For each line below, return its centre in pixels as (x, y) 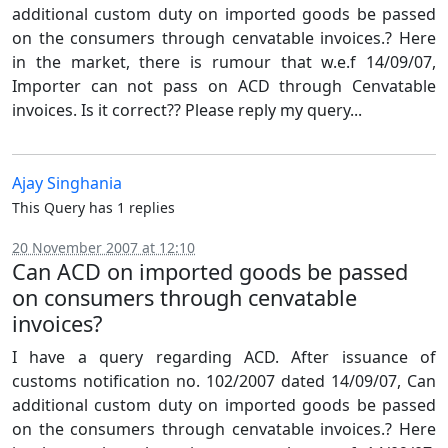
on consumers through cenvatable (184, 297)
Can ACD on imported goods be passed (210, 271)
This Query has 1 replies (93, 207)
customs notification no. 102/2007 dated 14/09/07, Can (224, 381)
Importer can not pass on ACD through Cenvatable (224, 86)
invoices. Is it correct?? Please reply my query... (187, 110)
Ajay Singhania (67, 183)
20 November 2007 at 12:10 (103, 247)
